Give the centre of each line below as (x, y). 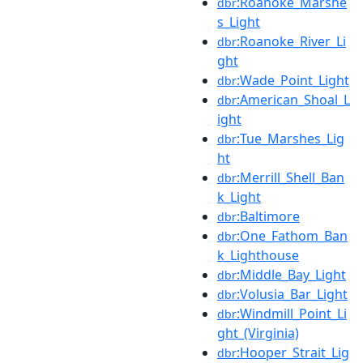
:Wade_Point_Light (293, 80)
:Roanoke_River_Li (291, 41)
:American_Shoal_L (293, 99)
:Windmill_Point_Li (292, 313)
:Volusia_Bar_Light (292, 294)
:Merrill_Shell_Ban (290, 177)
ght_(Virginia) (258, 333)
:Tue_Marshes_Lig (290, 138)
